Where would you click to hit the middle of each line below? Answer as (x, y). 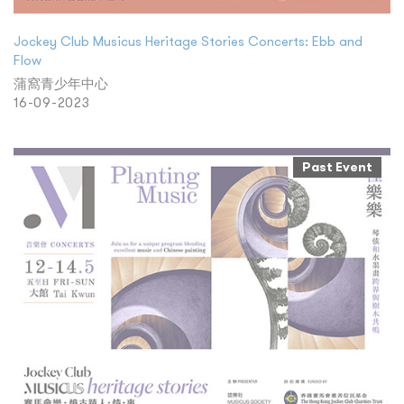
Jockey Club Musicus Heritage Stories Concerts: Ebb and (188, 41)
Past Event (337, 167)
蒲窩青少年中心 (61, 83)
